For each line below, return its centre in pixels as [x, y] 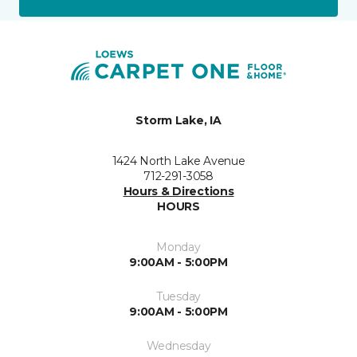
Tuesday [178, 297]
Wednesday [178, 346]
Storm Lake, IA [178, 121]
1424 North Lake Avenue [178, 161]
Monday [178, 247]
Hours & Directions [178, 192]
